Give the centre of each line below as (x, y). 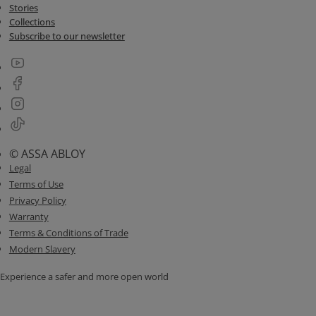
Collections (32, 22)
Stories (23, 8)
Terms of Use (36, 184)
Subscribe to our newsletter (67, 36)
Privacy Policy (37, 200)
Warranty (29, 217)
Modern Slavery (42, 249)
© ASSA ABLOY (47, 154)
